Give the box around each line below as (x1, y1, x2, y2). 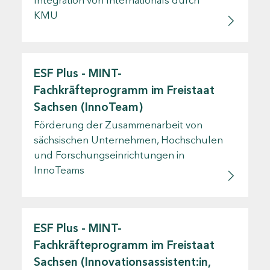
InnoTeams (34, 163, 84, 176)
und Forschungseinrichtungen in (34, 148, 184, 161)
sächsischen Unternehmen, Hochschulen (34, 133, 223, 146)
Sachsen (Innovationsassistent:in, (34, 254, 210, 269)
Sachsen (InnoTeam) (34, 99, 143, 114)
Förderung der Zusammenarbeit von (34, 118, 202, 131)
